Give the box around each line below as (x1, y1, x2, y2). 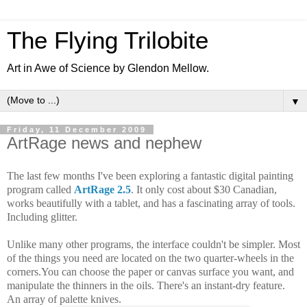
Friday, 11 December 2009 (7, 125, 147, 134)
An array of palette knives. (7, 293, 121, 305)
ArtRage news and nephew (7, 134, 201, 152)
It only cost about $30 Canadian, (136, 183, 277, 195)
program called (7, 183, 74, 195)
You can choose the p (41, 265, 134, 278)
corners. (7, 265, 41, 278)
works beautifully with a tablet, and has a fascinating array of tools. (7, 197, 295, 209)
